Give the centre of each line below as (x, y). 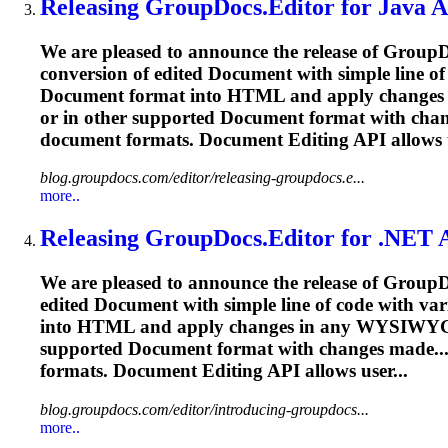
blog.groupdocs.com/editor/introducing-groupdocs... (204, 409)
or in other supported (130, 117)
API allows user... (335, 371)
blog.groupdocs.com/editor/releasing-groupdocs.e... (202, 178)
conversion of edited (124, 73)
